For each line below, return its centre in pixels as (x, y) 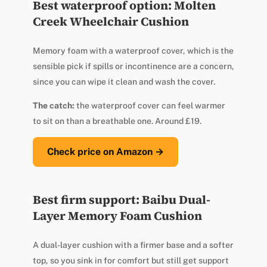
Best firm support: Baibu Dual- (121, 199)
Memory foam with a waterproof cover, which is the (133, 50)
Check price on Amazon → (105, 151)
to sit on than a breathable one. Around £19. (117, 121)
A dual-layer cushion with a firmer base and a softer (133, 245)
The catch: (53, 105)
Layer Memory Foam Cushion (117, 215)
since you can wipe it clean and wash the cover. (124, 81)
